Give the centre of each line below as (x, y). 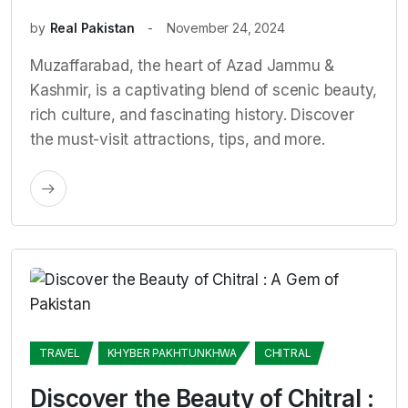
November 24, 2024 (225, 27)
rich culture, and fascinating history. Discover (192, 114)
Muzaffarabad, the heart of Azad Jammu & (183, 65)
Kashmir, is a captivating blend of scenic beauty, (204, 90)
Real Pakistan (92, 27)
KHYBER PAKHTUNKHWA (172, 352)
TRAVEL (60, 352)
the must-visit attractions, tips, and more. (178, 139)
